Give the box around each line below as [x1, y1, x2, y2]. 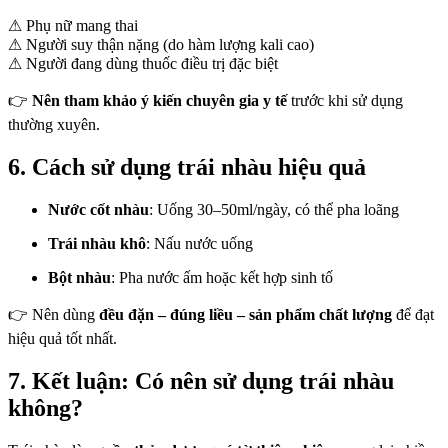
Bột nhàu [48, 268, 111, 286]
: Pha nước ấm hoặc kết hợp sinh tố [111, 268, 333, 286]
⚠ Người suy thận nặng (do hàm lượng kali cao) [8, 35, 314, 53]
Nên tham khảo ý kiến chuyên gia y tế [32, 91, 287, 109]
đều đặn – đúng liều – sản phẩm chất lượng [99, 305, 392, 323]
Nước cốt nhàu [48, 200, 149, 218]
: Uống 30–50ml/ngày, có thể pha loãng [149, 200, 399, 218]
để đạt [392, 305, 434, 323]
